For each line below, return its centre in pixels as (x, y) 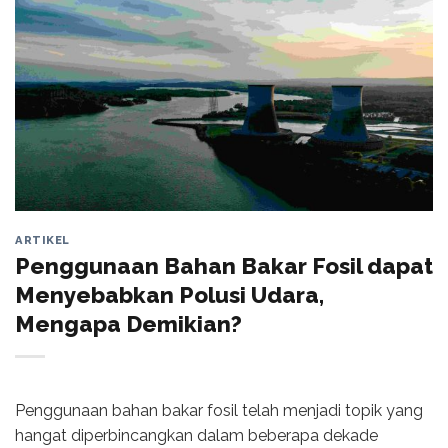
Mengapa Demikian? (128, 323)
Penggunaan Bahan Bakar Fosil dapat (224, 265)
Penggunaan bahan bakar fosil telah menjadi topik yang (219, 410)
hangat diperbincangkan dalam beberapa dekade (196, 435)
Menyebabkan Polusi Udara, (169, 294)
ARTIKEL (42, 240)
